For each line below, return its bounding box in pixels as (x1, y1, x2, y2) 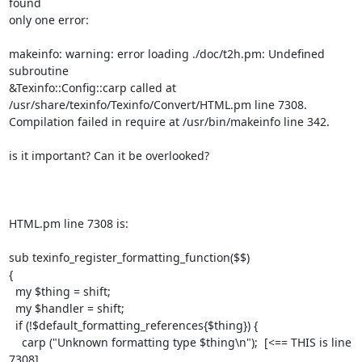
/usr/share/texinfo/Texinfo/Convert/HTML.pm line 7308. (8, 96, 307, 112)
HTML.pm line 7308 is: (8, 215, 128, 231)
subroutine (8, 62, 69, 78)
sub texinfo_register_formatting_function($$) (8, 249, 250, 265)
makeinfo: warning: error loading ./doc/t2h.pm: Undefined (8, 45, 325, 61)
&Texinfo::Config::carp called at (8, 79, 176, 95)
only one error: (8, 11, 89, 27)
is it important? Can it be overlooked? (8, 147, 209, 163)
